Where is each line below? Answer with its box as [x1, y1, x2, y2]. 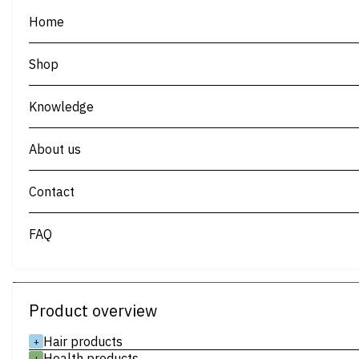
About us [29, 141, 81, 157]
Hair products [43, 333, 123, 349]
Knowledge [29, 99, 94, 115]
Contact [29, 184, 75, 200]
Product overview [29, 299, 157, 321]
